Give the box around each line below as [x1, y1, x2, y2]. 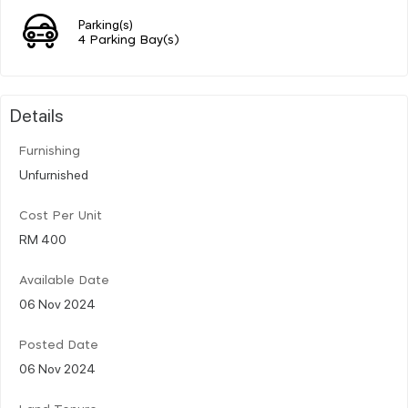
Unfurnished [19, 165, 88, 182]
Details [10, 102, 64, 127]
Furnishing [19, 145, 80, 158]
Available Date [19, 274, 109, 287]
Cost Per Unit [19, 209, 102, 222]
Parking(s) [78, 15, 133, 32]
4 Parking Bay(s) [78, 34, 179, 46]
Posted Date [19, 339, 98, 352]
